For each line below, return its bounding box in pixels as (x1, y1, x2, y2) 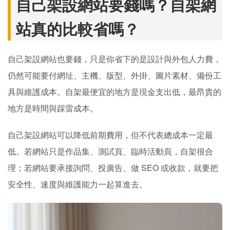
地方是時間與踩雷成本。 (8, 102, 98, 114)
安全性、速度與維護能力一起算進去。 (8, 178, 147, 190)
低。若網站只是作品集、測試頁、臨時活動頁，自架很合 (8, 145, 213, 157)
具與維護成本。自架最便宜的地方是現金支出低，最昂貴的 (8, 86, 221, 98)
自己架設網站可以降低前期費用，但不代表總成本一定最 (8, 129, 213, 141)
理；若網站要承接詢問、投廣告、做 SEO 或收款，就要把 (8, 162, 218, 174)
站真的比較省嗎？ (16, 17, 139, 40)
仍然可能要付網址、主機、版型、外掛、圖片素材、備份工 (8, 69, 221, 81)
